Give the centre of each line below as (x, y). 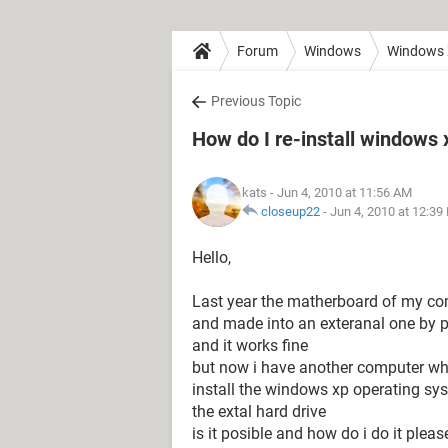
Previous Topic (256, 101)
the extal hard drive (259, 411)
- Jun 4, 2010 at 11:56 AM (339, 192)
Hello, (211, 257)
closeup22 (290, 211)
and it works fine (250, 345)
